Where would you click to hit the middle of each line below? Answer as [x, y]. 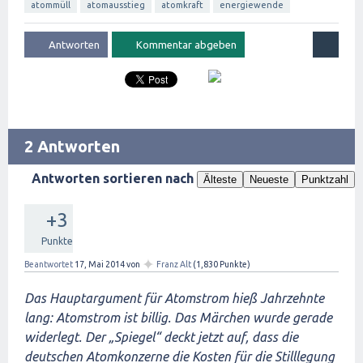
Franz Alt [174, 264]
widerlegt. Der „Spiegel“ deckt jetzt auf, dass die [161, 337]
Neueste [269, 179]
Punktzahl [325, 179]
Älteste [220, 179]
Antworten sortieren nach [114, 178]
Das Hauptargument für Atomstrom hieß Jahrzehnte [174, 298]
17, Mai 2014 [100, 264]
